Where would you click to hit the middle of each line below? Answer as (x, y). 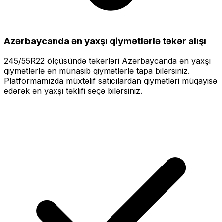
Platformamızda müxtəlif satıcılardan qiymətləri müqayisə (111, 81)
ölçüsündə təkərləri (83, 61)
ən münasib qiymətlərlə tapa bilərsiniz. (117, 71)
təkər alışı (183, 41)
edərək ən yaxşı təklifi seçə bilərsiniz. (73, 91)
